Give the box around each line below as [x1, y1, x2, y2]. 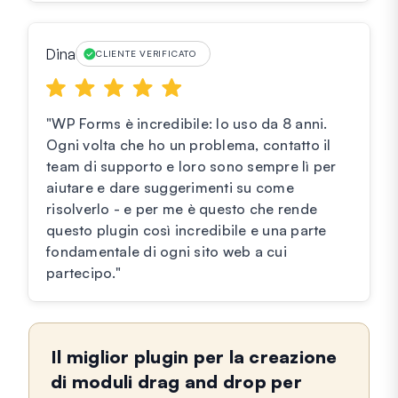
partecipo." [46, 264, 121, 283]
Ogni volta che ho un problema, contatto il [46, 136, 331, 155]
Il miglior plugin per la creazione [51, 346, 338, 369]
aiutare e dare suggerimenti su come [46, 179, 294, 197]
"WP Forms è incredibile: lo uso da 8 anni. [46, 115, 328, 133]
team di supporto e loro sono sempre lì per [46, 157, 337, 176]
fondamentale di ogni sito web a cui [46, 243, 287, 261]
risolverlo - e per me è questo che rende [46, 200, 317, 219]
